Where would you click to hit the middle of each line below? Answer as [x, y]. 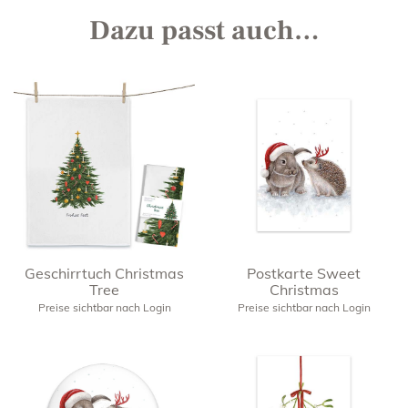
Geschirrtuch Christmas [104, 273]
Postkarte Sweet [304, 273]
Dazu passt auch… [204, 30]
